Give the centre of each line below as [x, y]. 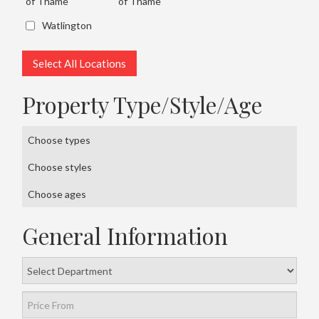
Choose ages [57, 194]
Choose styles [60, 167]
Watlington [67, 26]
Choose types [59, 140]
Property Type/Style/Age [142, 105]
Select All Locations [80, 64]
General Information [125, 236]
